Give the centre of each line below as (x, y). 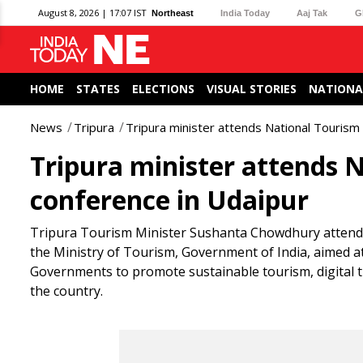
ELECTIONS (163, 89)
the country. (66, 291)
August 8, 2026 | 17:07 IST (92, 13)
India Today (246, 13)
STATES (98, 89)
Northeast (173, 13)
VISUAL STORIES (252, 89)
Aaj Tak (312, 13)
